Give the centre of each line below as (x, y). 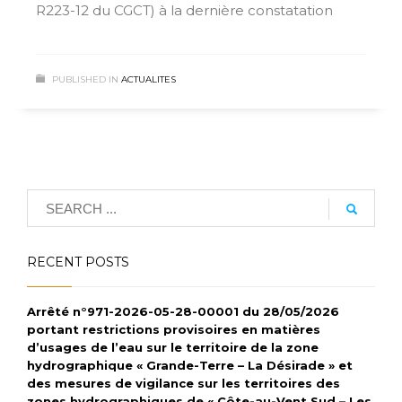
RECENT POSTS (78, 262)
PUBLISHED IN (85, 79)
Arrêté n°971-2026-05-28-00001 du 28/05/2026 (183, 311)
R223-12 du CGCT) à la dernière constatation (184, 10)
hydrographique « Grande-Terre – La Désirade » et (190, 365)
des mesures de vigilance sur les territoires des (184, 383)
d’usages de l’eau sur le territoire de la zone (173, 347)
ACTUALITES (149, 79)
